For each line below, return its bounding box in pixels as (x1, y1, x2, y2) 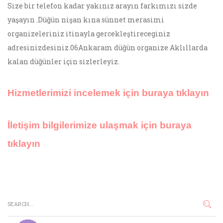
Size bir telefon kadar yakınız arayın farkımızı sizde (7, 1, 197, 10)
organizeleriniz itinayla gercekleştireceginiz (7, 29, 170, 38)
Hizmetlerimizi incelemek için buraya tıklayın (7, 87, 209, 98)
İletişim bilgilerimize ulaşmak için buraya (7, 119, 192, 130)
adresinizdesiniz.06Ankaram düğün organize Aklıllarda (7, 43, 208, 52)
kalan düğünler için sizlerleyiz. (7, 57, 119, 66)
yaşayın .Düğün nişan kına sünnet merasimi (7, 15, 164, 24)
